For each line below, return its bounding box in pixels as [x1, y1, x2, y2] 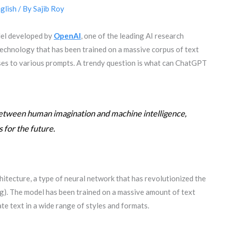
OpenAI [54, 31, 81, 41]
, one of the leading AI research [81, 31, 184, 41]
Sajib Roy [33, 4, 65, 14]
